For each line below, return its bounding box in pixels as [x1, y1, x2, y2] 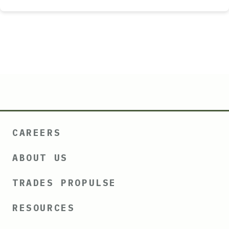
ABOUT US [12, 152, 68, 164]
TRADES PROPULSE [12, 177, 117, 189]
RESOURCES [12, 202, 75, 214]
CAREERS [12, 127, 61, 139]
